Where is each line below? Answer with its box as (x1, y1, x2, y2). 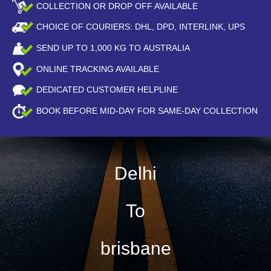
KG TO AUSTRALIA (112, 42, 190, 53)
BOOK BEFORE (36, 105, 100, 116)
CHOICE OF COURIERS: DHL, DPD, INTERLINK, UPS (36, 22, 245, 32)
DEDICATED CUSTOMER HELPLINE (36, 85, 178, 95)
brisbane (100, 238, 171, 259)
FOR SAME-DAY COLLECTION (135, 105, 258, 116)
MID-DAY (100, 105, 135, 116)
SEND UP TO (36, 42, 90, 53)
